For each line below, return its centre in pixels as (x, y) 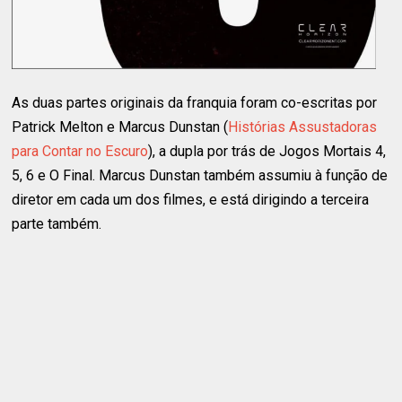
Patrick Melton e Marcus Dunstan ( (120, 127)
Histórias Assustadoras (303, 127)
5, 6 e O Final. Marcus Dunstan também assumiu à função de (200, 175)
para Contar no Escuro (80, 151)
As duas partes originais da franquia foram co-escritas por (195, 102)
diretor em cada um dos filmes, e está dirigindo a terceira (191, 199)
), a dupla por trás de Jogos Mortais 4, (267, 151)
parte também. (57, 223)
